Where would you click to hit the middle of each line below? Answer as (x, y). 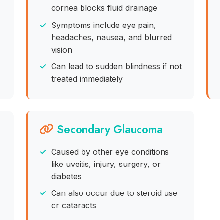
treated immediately (87, 79)
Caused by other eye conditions (110, 151)
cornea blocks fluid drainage (104, 8)
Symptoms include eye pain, (104, 25)
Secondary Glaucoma (110, 129)
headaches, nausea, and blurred (112, 37)
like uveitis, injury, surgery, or (106, 164)
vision (62, 49)
